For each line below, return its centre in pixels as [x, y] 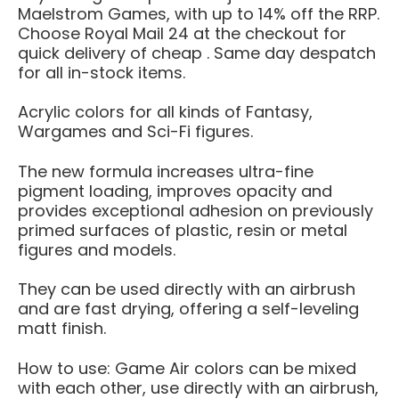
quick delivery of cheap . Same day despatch [197, 53]
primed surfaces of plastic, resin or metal [183, 230]
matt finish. [62, 329]
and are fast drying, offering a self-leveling [188, 309]
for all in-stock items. [102, 72]
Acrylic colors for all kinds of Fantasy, [165, 112]
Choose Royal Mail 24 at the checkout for [182, 33]
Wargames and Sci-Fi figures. [135, 132]
